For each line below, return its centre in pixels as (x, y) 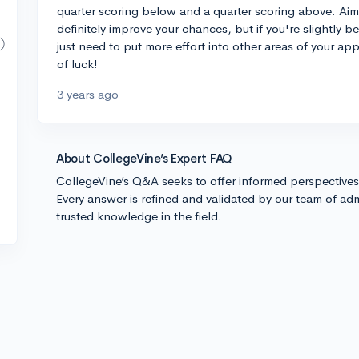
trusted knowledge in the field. (139, 216)
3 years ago (88, 94)
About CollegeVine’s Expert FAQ (144, 158)
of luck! (77, 64)
